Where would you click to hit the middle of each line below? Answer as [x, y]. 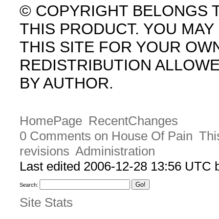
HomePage [51, 121]
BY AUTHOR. [66, 83]
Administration [115, 151]
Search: [29, 185]
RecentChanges [133, 121]
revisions [44, 151]
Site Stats [46, 202]
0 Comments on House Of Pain [106, 136]
